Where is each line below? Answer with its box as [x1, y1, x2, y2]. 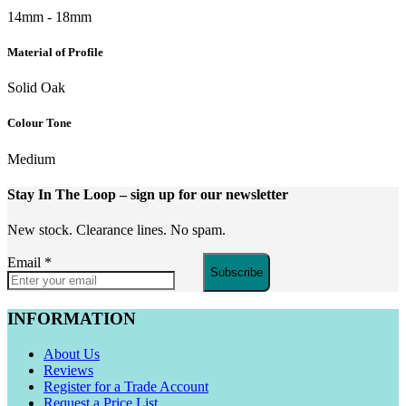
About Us [43, 345, 100, 362]
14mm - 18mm [7, 8, 92, 24]
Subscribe [210, 266, 263, 280]
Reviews [43, 362, 93, 378]
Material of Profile [7, 45, 103, 60]
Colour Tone [7, 116, 72, 130]
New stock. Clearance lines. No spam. [7, 222, 226, 238]
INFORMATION [7, 308, 136, 328]
